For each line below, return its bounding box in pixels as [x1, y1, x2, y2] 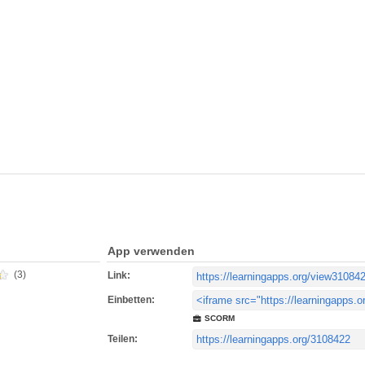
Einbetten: [108, 294, 155, 306]
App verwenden [108, 244, 195, 257]
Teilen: [108, 333, 138, 345]
